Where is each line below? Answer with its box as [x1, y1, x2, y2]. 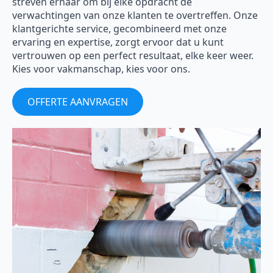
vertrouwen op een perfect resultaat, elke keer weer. [12, 49, 253, 63]
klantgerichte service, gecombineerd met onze [12, 22, 227, 36]
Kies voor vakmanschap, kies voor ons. [12, 62, 190, 76]
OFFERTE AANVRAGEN [27, 95, 128, 109]
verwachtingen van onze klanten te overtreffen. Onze [12, 9, 258, 23]
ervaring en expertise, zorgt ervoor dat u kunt [12, 35, 224, 49]
